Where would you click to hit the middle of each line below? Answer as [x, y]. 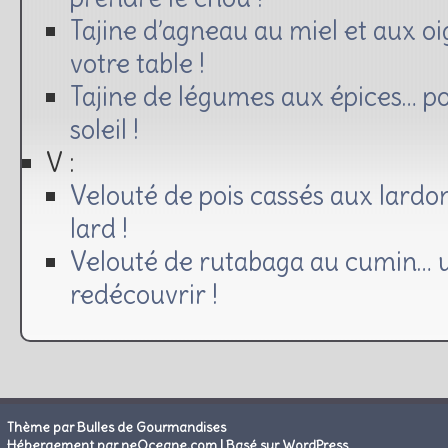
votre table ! [137, 63]
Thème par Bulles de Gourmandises [116, 427]
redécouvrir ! [144, 294]
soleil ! [104, 129]
